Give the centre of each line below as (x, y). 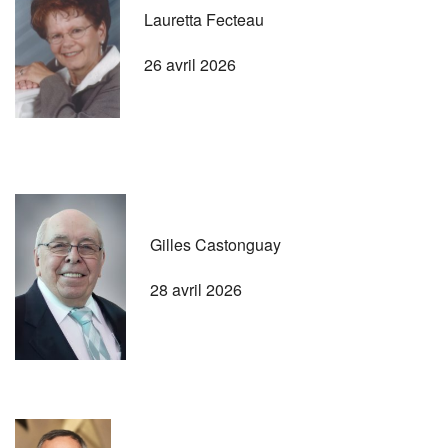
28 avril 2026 (196, 289)
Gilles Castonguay (215, 244)
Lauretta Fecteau (204, 19)
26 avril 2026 (190, 64)
